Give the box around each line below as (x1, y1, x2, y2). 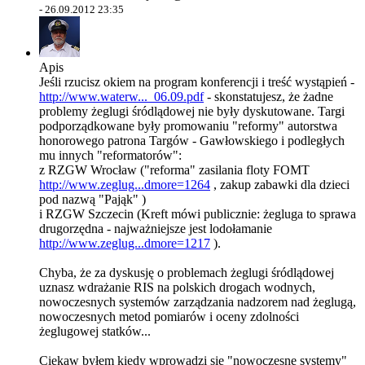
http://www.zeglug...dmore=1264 (39, 178, 210, 191)
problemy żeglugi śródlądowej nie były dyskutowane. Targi (39, 104, 345, 118)
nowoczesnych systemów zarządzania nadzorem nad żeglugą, (39, 295, 356, 309)
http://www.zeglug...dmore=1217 (39, 236, 210, 250)
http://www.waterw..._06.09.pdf (39, 90, 204, 103)
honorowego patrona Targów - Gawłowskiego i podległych (39, 134, 345, 147)
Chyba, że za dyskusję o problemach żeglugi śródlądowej (39, 266, 334, 279)
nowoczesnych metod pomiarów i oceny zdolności (39, 310, 299, 323)
